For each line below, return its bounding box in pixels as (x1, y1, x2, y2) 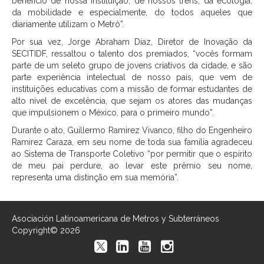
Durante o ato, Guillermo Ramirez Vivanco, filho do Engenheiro (12, 126, 252, 136)
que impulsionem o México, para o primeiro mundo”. (12, 108, 214, 118)
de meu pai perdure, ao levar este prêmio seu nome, (12, 161, 252, 171)
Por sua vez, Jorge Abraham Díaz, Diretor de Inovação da (12, 37, 252, 47)
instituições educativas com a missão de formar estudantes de (12, 84, 252, 94)
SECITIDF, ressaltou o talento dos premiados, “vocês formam (12, 49, 252, 59)
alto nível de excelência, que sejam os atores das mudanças (12, 96, 252, 106)
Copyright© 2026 (12, 226, 80, 236)
